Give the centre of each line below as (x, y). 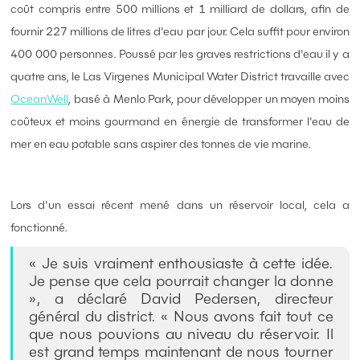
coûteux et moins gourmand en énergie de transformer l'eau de (180, 122)
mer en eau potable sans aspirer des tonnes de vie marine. (161, 144)
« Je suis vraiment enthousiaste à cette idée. (181, 264)
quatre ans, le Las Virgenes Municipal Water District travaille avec (180, 77)
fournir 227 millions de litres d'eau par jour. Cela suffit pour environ (180, 32)
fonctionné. (39, 228)
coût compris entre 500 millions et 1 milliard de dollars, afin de (180, 9)
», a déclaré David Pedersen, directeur (181, 299)
